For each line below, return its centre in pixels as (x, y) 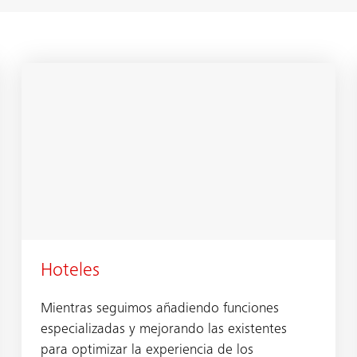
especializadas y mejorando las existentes (163, 330)
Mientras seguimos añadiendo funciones (159, 309)
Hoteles (70, 271)
